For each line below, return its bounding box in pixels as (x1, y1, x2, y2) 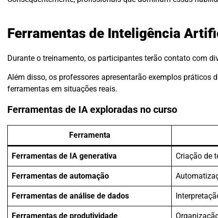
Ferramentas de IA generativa (12, 151, 117, 161)
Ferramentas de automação (12, 171, 109, 181)
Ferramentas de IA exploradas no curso (7, 104, 177, 116)
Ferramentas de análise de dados (12, 191, 129, 200)
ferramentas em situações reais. (7, 84, 117, 93)
